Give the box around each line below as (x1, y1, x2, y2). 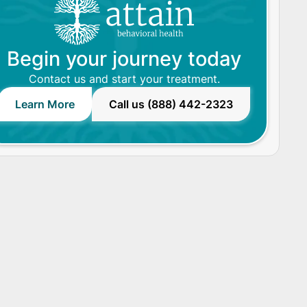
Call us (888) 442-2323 (109, 97, 234, 111)
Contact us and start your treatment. (28, 72, 220, 86)
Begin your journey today (7, 47, 242, 71)
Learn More (15, 97, 75, 111)
